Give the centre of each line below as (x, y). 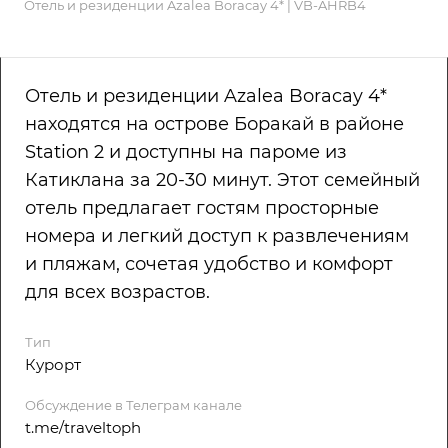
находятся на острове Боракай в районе (214, 124)
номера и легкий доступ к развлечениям (217, 236)
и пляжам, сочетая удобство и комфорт (209, 264)
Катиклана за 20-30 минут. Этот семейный (222, 180)
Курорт (53, 365)
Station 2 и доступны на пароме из (186, 152)
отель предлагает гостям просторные (202, 208)
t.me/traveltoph (83, 428)
